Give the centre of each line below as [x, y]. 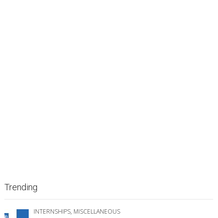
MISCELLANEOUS [97, 211]
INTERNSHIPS [52, 211]
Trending [21, 187]
